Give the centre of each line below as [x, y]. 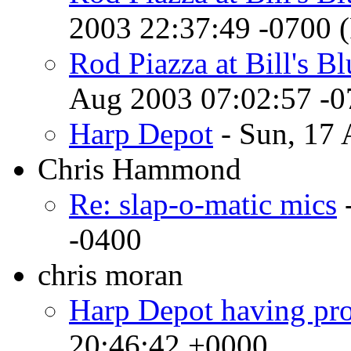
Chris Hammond [139, 168]
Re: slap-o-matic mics [203, 204]
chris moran [110, 274]
